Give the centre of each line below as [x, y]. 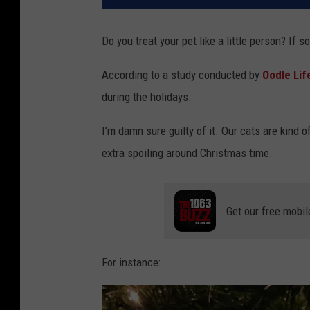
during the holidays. [147, 97]
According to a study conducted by [182, 75]
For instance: [131, 263]
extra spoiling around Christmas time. [187, 153]
